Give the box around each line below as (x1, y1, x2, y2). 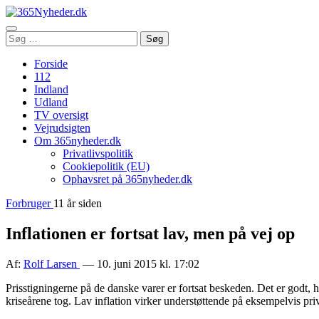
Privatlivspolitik (63, 147, 133, 159)
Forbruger (6, 197, 53, 209)
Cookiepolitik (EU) (63, 160, 150, 172)
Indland (34, 83, 68, 95)
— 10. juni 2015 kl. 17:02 (80, 257, 199, 270)
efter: (5, 43, 28, 56)
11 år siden (53, 197, 102, 209)
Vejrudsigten (34, 122, 90, 134)
